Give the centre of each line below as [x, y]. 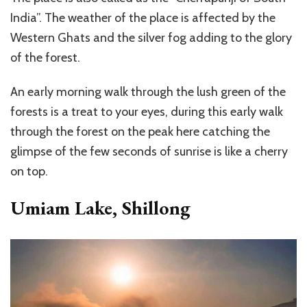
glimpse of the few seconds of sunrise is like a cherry [149, 152]
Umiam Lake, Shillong [100, 208]
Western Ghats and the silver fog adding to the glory [151, 38]
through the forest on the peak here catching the [140, 132]
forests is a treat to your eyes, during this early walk [147, 112]
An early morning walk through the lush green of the [148, 92]
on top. [29, 172]
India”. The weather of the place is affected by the [143, 18]
